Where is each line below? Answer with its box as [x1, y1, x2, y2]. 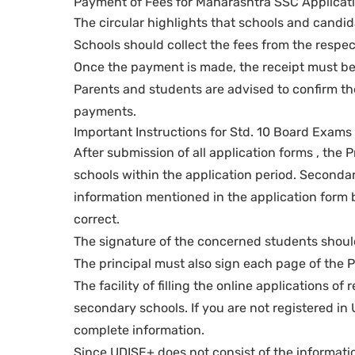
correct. [74, 212, 120, 227]
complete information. [74, 323, 204, 338]
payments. [74, 104, 136, 120]
